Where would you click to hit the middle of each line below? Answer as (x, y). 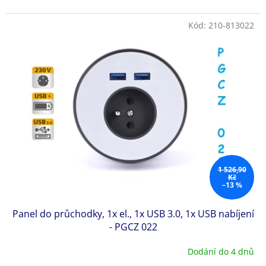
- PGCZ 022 (133, 227)
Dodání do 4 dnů (221, 251)
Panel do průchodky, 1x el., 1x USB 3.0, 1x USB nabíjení (133, 214)
